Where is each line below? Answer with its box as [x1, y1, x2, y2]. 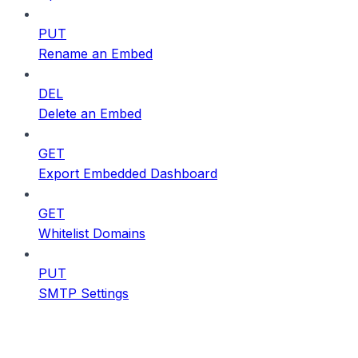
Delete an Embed [38, 105, 141, 122]
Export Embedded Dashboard [38, 165, 217, 182]
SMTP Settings [38, 285, 129, 302]
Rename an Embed [38, 46, 153, 62]
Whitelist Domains [38, 225, 145, 242]
